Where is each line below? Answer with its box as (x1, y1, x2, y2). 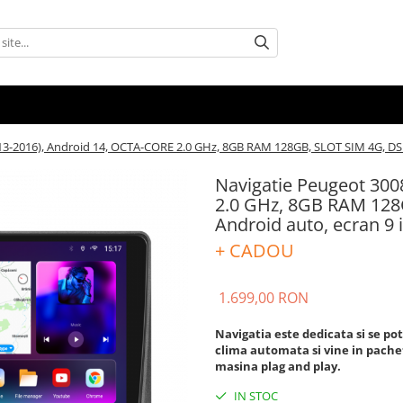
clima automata (215, 341, 309, 358)
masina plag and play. (215, 357, 341, 374)
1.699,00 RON (219, 287, 309, 308)
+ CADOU (215, 237, 294, 263)
